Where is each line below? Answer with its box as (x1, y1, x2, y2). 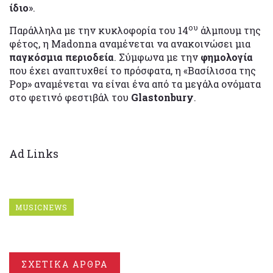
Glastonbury (131, 90, 194, 104)
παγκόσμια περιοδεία (9, 50, 114, 63)
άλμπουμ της (198, 23, 261, 37)
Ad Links (9, 146, 58, 161)
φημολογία (200, 50, 253, 63)
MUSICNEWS (15, 202, 68, 212)
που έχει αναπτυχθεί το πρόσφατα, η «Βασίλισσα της (9, 63, 256, 77)
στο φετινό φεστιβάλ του (9, 90, 131, 104)
